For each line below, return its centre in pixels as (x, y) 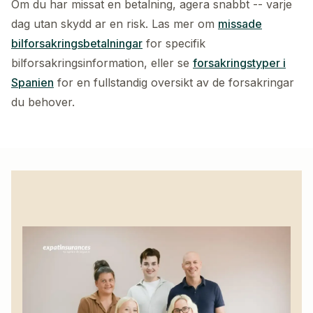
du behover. (43, 102)
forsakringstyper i (239, 63)
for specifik (176, 44)
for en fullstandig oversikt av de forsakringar (176, 83)
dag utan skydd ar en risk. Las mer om (113, 24)
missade (240, 24)
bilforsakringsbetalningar (77, 44)
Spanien (32, 83)
